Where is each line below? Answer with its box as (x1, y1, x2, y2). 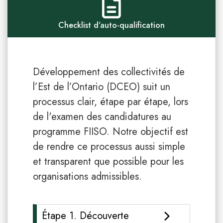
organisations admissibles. (33, 169, 142, 184)
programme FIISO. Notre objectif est (33, 124, 188, 139)
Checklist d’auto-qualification (58, 19, 165, 31)
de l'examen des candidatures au (33, 109, 171, 124)
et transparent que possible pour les (33, 154, 184, 169)
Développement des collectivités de (33, 64, 185, 79)
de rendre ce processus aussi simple (33, 139, 185, 154)
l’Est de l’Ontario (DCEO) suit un (33, 79, 170, 94)
